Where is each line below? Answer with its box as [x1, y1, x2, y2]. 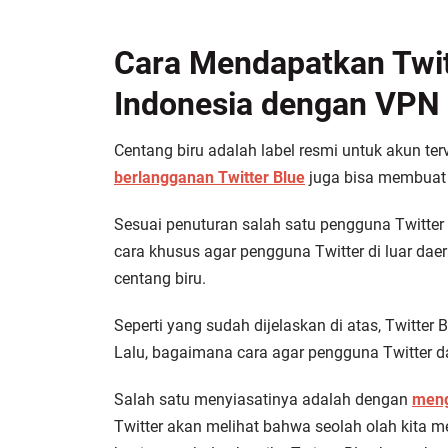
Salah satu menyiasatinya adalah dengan [114, 390, 412, 410]
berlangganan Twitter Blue [114, 168, 305, 188]
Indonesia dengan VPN [114, 85, 440, 124]
